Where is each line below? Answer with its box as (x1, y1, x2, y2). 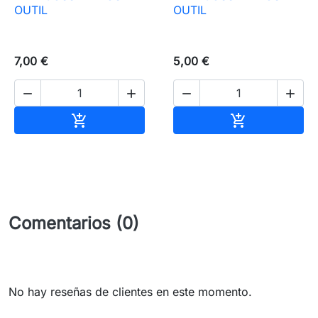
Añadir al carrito (87, 111, 173, 126)
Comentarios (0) (9, 213, 139, 234)
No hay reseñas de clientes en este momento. (9, 285, 252, 300)
